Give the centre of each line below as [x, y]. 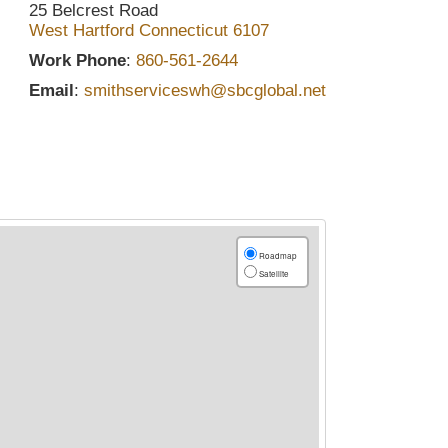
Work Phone [77, 60]
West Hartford [81, 30]
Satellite [273, 273]
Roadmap [277, 255]
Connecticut [183, 30]
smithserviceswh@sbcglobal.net [205, 90]
